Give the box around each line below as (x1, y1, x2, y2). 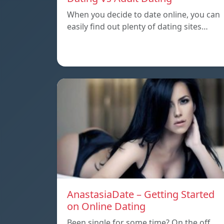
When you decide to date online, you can (67, 9, 220, 20)
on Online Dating (67, 199, 145, 213)
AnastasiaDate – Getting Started (67, 187, 214, 201)
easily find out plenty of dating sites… (67, 21, 208, 32)
